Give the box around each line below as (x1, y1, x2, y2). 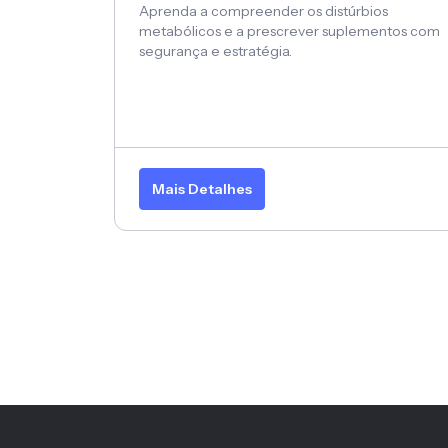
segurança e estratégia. (139, 42, 292, 61)
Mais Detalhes (152, 180, 252, 199)
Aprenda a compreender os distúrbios (139, 2, 388, 21)
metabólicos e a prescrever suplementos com (139, 22, 440, 41)
